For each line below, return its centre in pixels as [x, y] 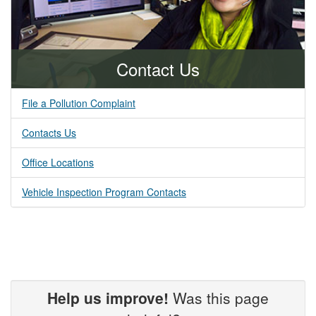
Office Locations [58, 162]
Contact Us [158, 68]
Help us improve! [108, 297]
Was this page [219, 297]
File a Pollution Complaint [79, 103]
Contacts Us [49, 132]
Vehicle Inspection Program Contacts [104, 192]
